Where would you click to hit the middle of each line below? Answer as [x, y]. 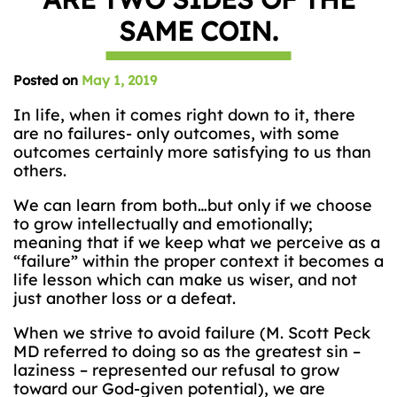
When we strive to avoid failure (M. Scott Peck [192, 333]
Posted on [47, 80]
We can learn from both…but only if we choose [193, 205]
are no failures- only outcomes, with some [176, 133]
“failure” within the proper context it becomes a [198, 261]
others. [40, 171]
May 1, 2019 [119, 80]
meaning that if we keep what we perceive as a [197, 242]
